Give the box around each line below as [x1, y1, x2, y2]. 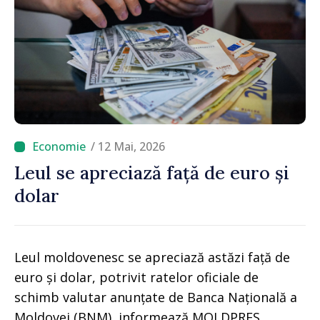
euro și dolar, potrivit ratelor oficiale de [14, 269, 259, 286]
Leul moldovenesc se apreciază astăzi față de [14, 249, 290, 266]
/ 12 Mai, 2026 [91, 139, 165, 155]
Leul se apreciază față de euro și [14, 161, 289, 185]
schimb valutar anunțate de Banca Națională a [14, 289, 297, 306]
